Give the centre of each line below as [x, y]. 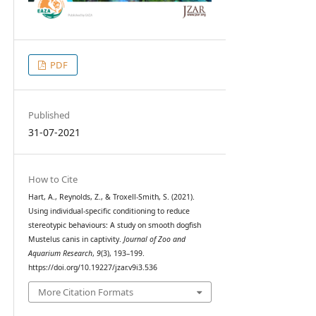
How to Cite [53, 179]
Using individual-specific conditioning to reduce [109, 211]
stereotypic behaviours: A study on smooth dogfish [114, 225]
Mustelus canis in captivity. [75, 239]
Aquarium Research [60, 253]
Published [49, 115]
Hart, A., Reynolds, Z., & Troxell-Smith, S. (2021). [111, 196]
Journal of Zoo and [154, 239]
